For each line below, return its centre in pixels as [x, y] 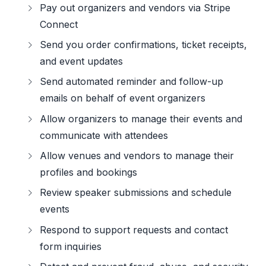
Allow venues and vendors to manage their [137, 156]
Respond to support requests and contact [134, 229]
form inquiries [71, 246]
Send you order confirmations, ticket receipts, [144, 44]
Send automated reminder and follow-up [132, 82]
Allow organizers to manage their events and [141, 118]
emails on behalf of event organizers [123, 98]
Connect [59, 24]
